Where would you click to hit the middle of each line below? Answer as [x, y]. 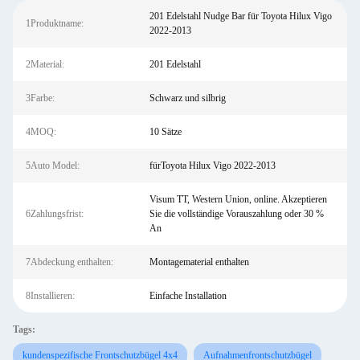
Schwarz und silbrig [187, 98]
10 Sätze [165, 132]
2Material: [45, 64]
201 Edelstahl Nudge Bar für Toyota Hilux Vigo [240, 16]
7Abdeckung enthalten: [70, 262]
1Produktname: [55, 23]
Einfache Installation [188, 296]
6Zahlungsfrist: [55, 214]
